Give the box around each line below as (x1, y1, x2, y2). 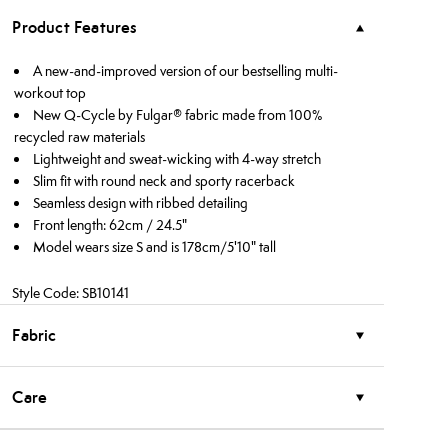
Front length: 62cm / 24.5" (33, 216, 188, 234)
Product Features (12, 16, 138, 38)
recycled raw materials (14, 128, 146, 146)
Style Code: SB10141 (12, 284, 130, 302)
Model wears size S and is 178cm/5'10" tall (33, 238, 277, 256)
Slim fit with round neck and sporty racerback (33, 172, 296, 190)
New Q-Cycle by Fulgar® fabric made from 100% (33, 106, 323, 124)
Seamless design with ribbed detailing (33, 194, 249, 212)
